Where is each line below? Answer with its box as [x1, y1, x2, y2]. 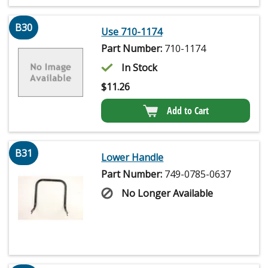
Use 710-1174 [101, 25, 163, 38]
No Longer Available [121, 186, 214, 200]
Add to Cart [166, 103, 209, 117]
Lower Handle [101, 150, 164, 164]
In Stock [121, 60, 158, 74]
